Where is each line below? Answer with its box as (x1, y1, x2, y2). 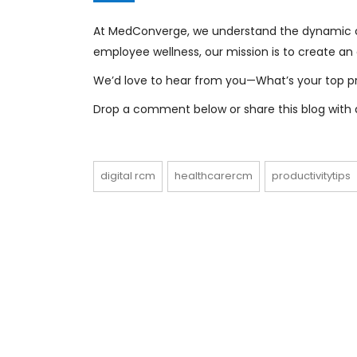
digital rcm (100, 168, 155, 183)
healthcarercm (175, 168, 253, 183)
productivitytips (272, 168, 351, 183)
